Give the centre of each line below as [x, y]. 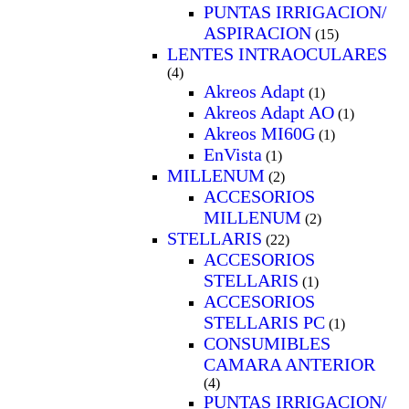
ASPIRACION [257, 32]
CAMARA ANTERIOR [289, 364]
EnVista [233, 154]
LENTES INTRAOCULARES [277, 53]
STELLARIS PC [264, 322]
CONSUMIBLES [267, 343]
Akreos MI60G [259, 133]
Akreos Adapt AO [269, 112]
